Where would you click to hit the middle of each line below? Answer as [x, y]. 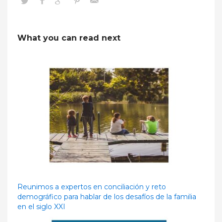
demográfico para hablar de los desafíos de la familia [107, 196]
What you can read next [69, 38]
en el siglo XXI [41, 206]
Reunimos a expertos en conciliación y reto [92, 187]
